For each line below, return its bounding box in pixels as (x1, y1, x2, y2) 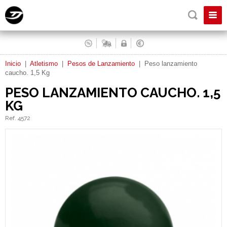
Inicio (5, 60, 21, 67)
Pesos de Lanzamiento (67, 60, 135, 67)
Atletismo (30, 60, 58, 67)
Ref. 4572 (5, 115, 30, 122)
